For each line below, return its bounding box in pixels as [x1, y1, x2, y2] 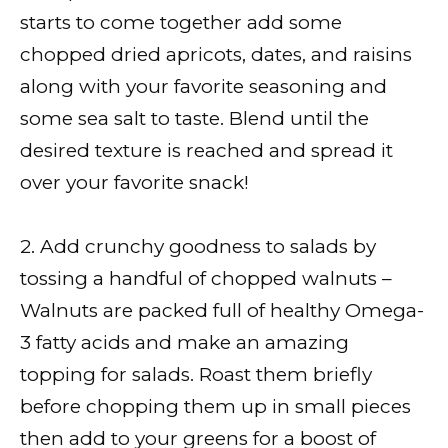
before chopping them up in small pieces [20, 394, 411, 418]
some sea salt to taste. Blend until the [20, 106, 369, 130]
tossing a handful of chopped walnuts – [20, 266, 392, 290]
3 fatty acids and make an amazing [20, 330, 349, 354]
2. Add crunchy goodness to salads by [20, 234, 376, 258]
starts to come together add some [20, 10, 342, 34]
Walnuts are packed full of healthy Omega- [20, 298, 424, 322]
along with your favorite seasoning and [20, 74, 387, 98]
